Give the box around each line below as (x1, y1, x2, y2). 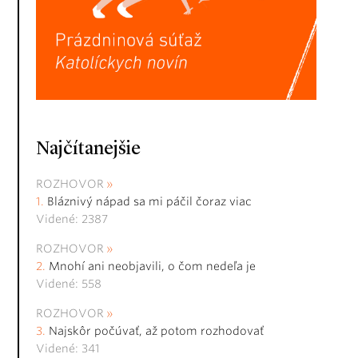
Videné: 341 (36, 342, 100, 356)
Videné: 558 (36, 277, 101, 291)
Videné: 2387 (36, 213, 108, 226)
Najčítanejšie (36, 140, 141, 160)
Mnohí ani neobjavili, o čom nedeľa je (49, 260, 256, 273)
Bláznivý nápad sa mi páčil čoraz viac (47, 195, 252, 209)
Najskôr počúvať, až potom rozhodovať (49, 324, 264, 338)
